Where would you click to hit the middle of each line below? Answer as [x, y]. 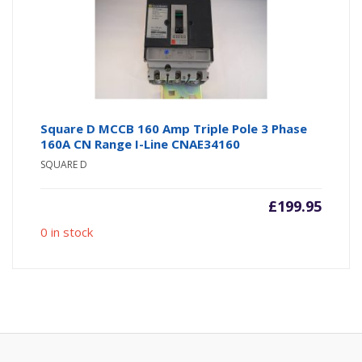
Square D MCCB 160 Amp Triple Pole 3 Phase [174, 129]
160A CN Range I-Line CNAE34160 [141, 144]
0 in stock [67, 232]
